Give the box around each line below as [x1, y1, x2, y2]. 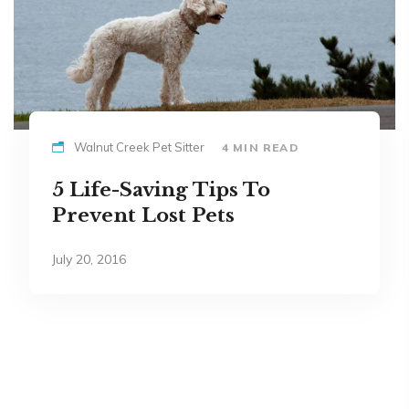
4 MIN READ [221, 141, 299, 154]
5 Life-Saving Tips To [51, 178, 270, 202]
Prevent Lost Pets [51, 204, 235, 227]
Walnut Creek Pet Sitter [73, 140, 207, 154]
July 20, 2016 [51, 251, 126, 267]
